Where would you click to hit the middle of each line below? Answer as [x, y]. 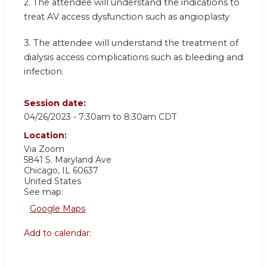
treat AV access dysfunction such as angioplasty [127, 17]
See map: [44, 192]
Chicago [41, 171]
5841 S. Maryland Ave [68, 160]
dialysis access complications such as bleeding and [133, 57]
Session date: [56, 103]
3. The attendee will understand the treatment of [131, 43]
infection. [44, 71]
